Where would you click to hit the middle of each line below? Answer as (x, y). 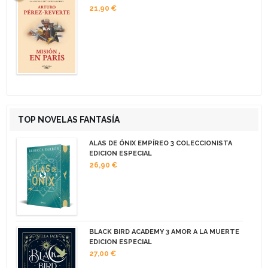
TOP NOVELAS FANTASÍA (69, 120)
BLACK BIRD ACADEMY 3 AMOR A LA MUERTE (164, 232)
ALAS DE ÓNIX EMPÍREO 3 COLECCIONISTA (160, 144)
